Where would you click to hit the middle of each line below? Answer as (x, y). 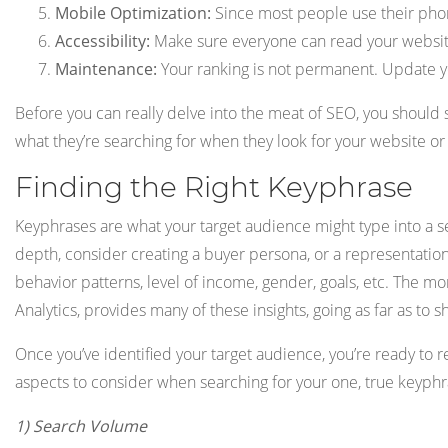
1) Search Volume (81, 425)
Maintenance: (106, 68)
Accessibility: (102, 40)
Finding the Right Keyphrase (214, 186)
